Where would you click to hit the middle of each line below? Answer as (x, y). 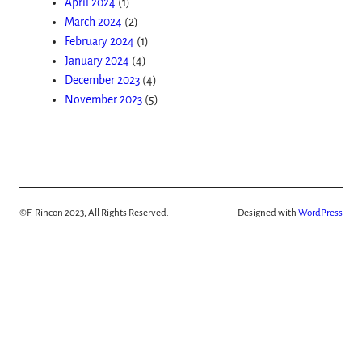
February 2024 (99, 41)
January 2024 (97, 61)
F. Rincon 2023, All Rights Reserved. (98, 213)
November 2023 (103, 99)
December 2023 (102, 80)
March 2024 (93, 22)
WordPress (320, 213)
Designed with (268, 213)
